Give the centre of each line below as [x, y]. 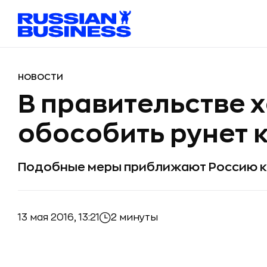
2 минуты [134, 218]
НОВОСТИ [41, 77]
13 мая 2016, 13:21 [59, 217]
